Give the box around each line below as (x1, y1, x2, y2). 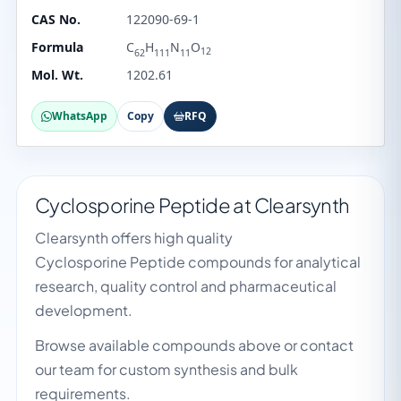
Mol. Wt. (31, 66, 83, 83)
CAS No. (31, 11, 81, 28)
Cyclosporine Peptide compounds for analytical (35, 252, 361, 271)
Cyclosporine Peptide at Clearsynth (35, 192, 350, 218)
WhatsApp (52, 108, 107, 124)
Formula (31, 38, 83, 55)
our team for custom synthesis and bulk (35, 360, 298, 379)
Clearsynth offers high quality (35, 228, 233, 247)
